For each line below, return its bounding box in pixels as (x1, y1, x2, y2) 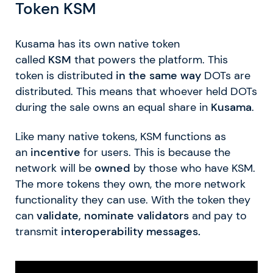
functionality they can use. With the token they (15, 193, 250, 207)
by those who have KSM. (130, 161, 255, 175)
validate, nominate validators (37, 208, 189, 222)
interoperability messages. (61, 224, 200, 238)
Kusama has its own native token (15, 37, 180, 51)
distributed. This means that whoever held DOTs (15, 84, 257, 98)
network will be (15, 161, 94, 175)
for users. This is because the (80, 145, 230, 159)
